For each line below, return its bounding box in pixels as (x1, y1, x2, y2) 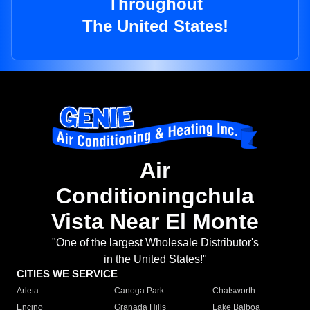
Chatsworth (212, 286, 255, 296)
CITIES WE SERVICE (17, 268, 118, 280)
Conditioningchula (56, 183, 254, 209)
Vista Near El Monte (51, 209, 259, 235)
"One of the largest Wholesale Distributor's (51, 237, 259, 249)
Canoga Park (114, 286, 165, 296)
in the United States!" (103, 253, 207, 266)
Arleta (17, 286, 39, 296)
